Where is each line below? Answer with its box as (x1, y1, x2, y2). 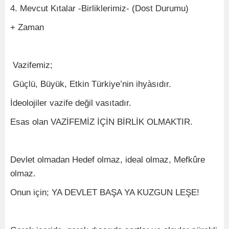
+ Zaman (10, 22, 44, 32)
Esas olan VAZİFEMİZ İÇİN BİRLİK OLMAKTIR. (10, 117, 193, 127)
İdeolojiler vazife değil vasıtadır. (10, 98, 131, 108)
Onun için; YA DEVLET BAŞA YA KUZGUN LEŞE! (10, 188, 199, 197)
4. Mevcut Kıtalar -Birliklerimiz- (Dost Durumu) (10, 4, 189, 13)
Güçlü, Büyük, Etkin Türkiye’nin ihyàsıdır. (10, 79, 171, 89)
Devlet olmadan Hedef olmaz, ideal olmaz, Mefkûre (10, 155, 205, 165)
